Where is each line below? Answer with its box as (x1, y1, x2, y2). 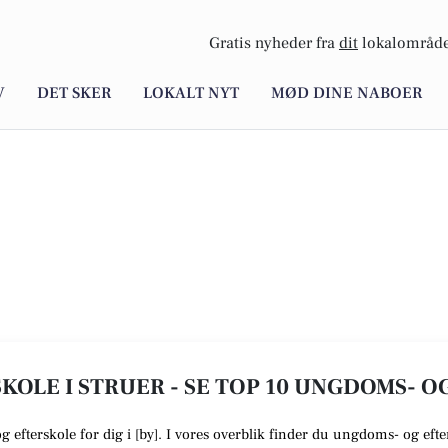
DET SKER (37, 83, 111, 104)
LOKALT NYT (143, 83, 239, 104)
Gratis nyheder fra (209, 33, 339, 54)
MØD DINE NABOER (271, 83, 422, 104)
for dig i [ (80, 425, 139, 444)
